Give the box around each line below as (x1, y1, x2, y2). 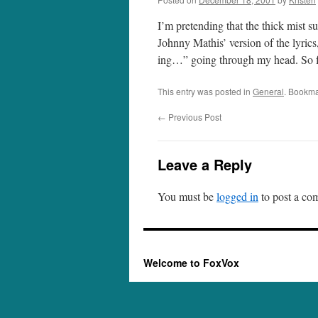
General (253, 85, 284, 97)
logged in (216, 189, 258, 204)
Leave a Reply (158, 154, 252, 175)
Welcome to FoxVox (143, 256, 239, 270)
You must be (158, 189, 216, 204)
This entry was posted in (158, 85, 253, 97)
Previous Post (166, 111, 221, 123)
